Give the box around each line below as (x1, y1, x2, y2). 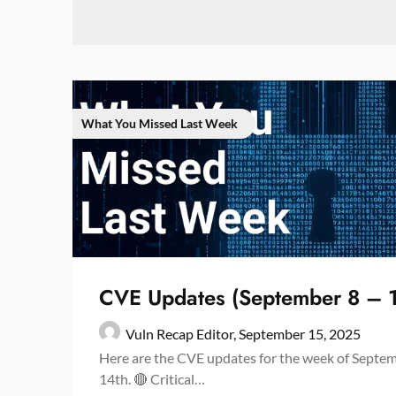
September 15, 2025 (239, 325, 361, 342)
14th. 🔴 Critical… (99, 370, 205, 387)
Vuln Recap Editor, (126, 325, 239, 342)
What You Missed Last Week (81, 116, 238, 131)
